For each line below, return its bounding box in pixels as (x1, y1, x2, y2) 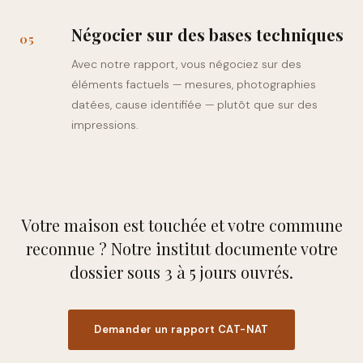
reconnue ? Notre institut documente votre (25, 237, 338, 259)
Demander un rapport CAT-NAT (94, 322, 269, 336)
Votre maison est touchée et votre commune (20, 214, 343, 236)
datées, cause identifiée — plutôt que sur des (71, 97, 318, 112)
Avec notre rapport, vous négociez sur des (71, 57, 301, 71)
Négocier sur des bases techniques (71, 23, 344, 45)
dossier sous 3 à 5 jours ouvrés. (70, 261, 293, 283)
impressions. (71, 117, 139, 132)
